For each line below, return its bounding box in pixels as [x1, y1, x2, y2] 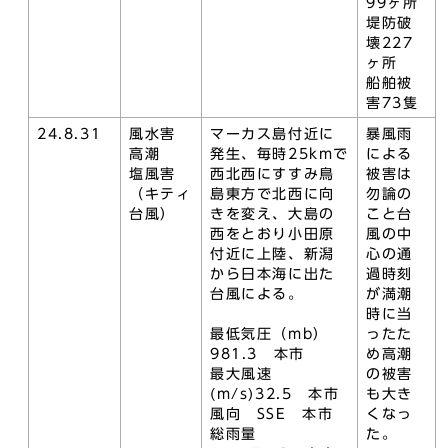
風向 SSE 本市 [210, 407, 334, 421]
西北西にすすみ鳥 [210, 167, 335, 181]
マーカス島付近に [210, 127, 335, 141]
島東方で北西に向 [210, 187, 335, 201]
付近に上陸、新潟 [210, 247, 335, 261]
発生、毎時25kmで [210, 147, 349, 161]
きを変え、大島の [210, 207, 335, 221]
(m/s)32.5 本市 [210, 387, 340, 401]
